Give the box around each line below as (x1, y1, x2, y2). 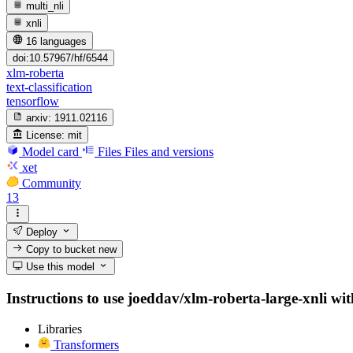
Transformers (54, 337, 119, 351)
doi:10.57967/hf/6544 (13, 51, 108, 64)
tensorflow (6, 94, 59, 108)
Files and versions (124, 145, 214, 159)
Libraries (38, 321, 82, 336)
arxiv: (26, 111, 52, 124)
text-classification (6, 80, 92, 94)
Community (22, 176, 81, 191)
